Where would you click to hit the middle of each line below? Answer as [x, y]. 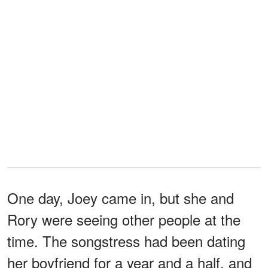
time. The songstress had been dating [126, 241]
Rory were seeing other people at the [124, 220]
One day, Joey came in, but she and [121, 198]
